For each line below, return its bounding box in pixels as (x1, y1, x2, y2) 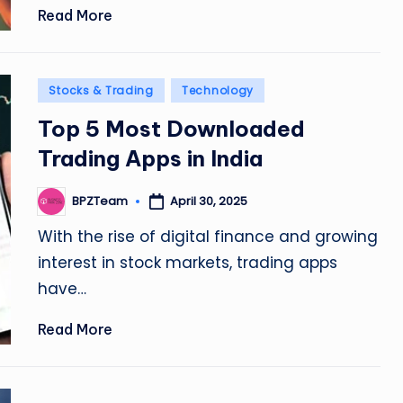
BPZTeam (72, 193, 129, 210)
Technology (181, 82, 255, 98)
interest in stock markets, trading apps (38, 251, 338, 273)
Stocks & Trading (49, 82, 154, 98)
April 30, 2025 (170, 192, 248, 210)
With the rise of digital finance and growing (38, 225, 379, 247)
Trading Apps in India (38, 144, 264, 172)
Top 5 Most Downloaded (38, 114, 306, 142)
